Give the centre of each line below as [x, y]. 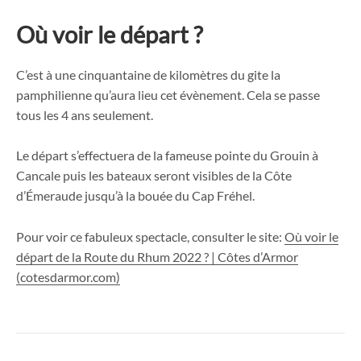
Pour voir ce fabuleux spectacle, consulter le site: [150, 236]
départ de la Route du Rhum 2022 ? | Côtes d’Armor [157, 256]
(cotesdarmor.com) [68, 276]
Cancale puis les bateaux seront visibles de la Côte [154, 176]
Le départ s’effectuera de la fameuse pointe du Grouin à [167, 156]
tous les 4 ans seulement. [85, 114]
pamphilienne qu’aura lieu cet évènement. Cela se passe [168, 94]
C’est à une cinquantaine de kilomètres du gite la [148, 74]
